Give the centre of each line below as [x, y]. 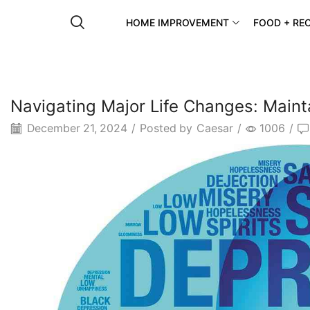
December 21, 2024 [76, 129]
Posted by [166, 129]
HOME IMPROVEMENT [178, 23]
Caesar [215, 129]
